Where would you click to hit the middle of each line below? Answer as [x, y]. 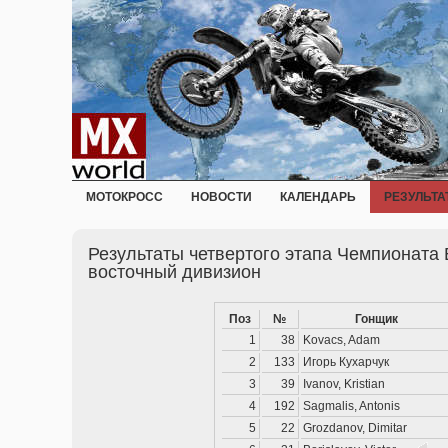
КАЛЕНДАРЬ [318, 197]
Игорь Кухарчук [346, 362]
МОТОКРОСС [124, 197]
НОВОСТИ [221, 197]
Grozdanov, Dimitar [355, 428]
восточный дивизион [174, 272]
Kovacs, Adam [341, 340]
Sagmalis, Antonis [351, 406]
